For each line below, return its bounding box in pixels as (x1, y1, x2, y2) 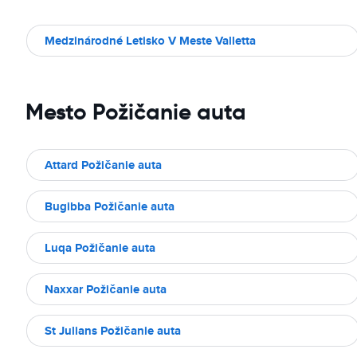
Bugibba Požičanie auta (45, 198, 175, 215)
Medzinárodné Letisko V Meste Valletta (45, 32, 256, 49)
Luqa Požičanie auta (45, 239, 155, 257)
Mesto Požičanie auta (25, 98, 246, 126)
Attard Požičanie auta (45, 156, 162, 174)
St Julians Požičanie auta (45, 322, 181, 339)
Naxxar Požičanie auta (45, 280, 167, 298)
